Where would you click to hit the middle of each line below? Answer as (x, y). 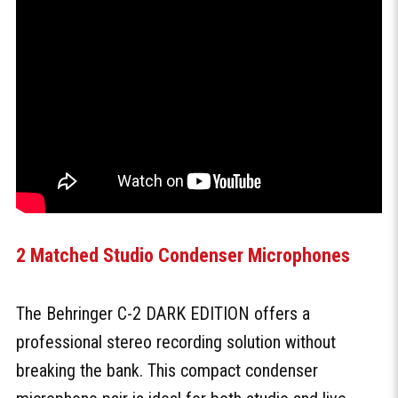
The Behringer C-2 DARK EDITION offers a (163, 314)
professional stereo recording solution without (176, 342)
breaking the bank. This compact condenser (167, 371)
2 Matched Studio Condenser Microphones (183, 256)
